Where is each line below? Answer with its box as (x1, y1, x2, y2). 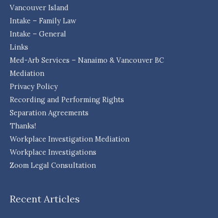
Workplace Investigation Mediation (10, 134, 129, 144)
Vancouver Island (10, 3, 69, 13)
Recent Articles (10, 193, 80, 205)
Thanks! (10, 121, 36, 131)
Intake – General (10, 29, 66, 39)
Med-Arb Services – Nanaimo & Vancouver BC (10, 55, 164, 65)
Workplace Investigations (10, 147, 96, 157)
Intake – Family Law (10, 16, 76, 26)
